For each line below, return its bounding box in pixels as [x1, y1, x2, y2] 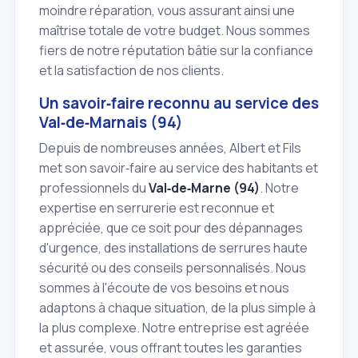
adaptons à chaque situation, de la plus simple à [39, 299, 316, 317]
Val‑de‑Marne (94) [149, 179, 260, 197]
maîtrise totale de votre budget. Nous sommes [39, 21, 310, 39]
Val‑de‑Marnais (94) [39, 111, 183, 133]
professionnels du [39, 179, 149, 197]
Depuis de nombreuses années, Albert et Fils [39, 139, 301, 157]
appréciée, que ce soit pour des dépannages [39, 219, 303, 237]
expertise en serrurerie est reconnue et [39, 199, 274, 217]
